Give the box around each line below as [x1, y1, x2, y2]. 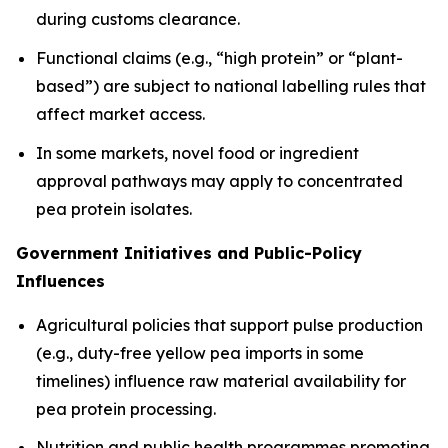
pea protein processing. [36, 398, 216, 419]
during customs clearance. [36, 9, 240, 30]
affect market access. [36, 104, 205, 124]
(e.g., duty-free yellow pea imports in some [36, 342, 364, 363]
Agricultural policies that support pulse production [36, 314, 423, 335]
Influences [16, 270, 105, 291]
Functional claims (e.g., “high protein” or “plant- [36, 48, 403, 68]
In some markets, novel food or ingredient [36, 142, 359, 163]
